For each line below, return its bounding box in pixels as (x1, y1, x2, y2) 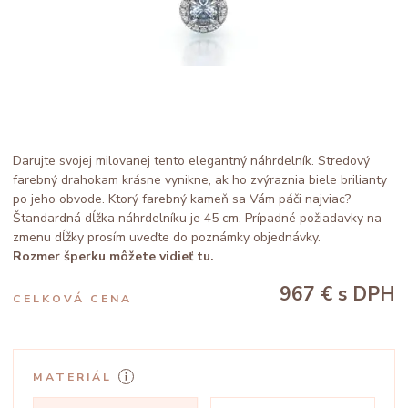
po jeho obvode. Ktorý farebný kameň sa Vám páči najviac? (13, 190, 351, 208)
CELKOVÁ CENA (13, 291, 132, 306)
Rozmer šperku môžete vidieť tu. (13, 248, 214, 265)
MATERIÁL (33, 369, 112, 384)
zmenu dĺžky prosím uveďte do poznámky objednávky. (13, 229, 321, 246)
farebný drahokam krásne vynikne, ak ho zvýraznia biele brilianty (13, 171, 387, 189)
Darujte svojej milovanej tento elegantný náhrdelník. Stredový (13, 152, 370, 169)
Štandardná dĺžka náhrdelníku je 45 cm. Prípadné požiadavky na (13, 209, 382, 227)
